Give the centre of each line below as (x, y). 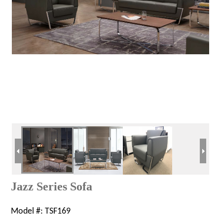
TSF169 (58, 211)
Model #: (28, 211)
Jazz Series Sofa (52, 186)
